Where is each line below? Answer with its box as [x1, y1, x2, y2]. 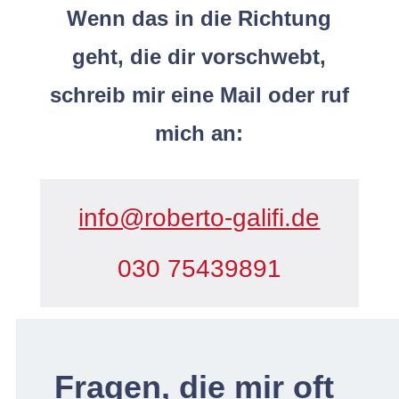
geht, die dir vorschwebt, [72, 44, 327, 69]
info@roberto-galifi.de [78, 203, 321, 232]
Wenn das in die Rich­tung [67, 5, 332, 30]
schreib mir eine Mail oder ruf [49, 82, 349, 107]
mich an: [155, 120, 244, 145]
